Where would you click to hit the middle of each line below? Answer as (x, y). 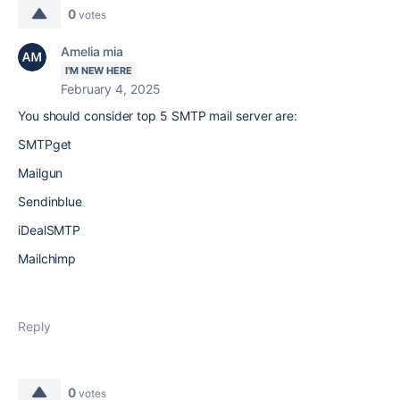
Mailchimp (47, 258)
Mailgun (41, 173)
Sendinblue (50, 201)
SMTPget (45, 144)
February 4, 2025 (111, 89)
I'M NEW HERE (99, 71)
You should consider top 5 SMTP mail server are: (158, 116)
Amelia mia (92, 51)
